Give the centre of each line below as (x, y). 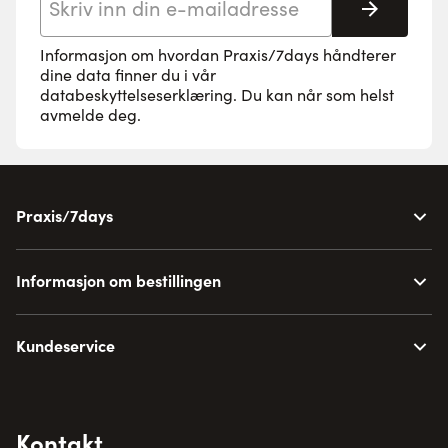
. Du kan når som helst (313, 94)
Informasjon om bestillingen (118, 280)
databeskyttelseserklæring (136, 94)
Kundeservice (65, 345)
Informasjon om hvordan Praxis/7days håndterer (218, 54)
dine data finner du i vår (128, 74)
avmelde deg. (90, 114)
